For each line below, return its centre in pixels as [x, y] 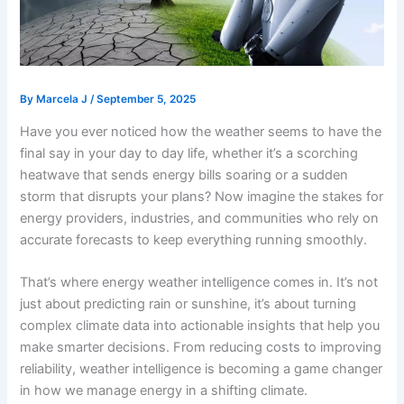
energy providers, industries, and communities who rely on [200, 218]
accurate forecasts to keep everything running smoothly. [194, 239]
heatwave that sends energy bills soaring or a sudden [184, 174]
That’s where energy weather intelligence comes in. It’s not [199, 282]
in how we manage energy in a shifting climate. [164, 390]
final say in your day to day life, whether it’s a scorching [189, 153]
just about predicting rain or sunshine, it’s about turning [188, 303]
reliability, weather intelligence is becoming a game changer [202, 368]
